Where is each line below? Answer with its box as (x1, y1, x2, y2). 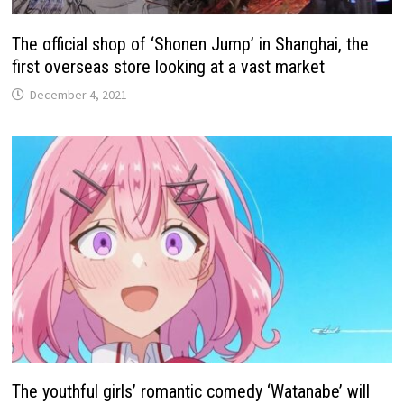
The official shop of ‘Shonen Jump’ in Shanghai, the (12, 33, 370, 56)
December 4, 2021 (30, 87, 128, 104)
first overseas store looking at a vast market (12, 56, 326, 78)
